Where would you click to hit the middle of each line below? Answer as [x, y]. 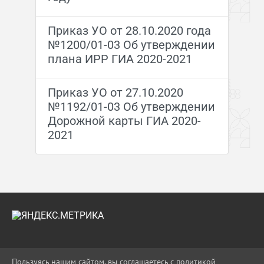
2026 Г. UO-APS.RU [75, 253]
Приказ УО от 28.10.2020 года [129, 31]
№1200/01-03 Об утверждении [131, 45]
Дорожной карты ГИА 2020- [124, 121]
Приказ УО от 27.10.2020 [115, 93]
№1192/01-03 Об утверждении [131, 107]
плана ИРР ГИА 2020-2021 [120, 59]
